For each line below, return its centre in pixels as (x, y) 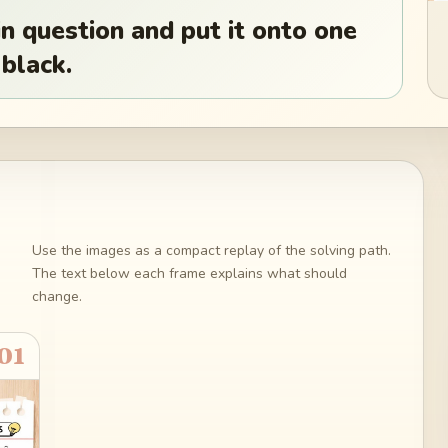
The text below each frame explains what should (189, 273)
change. (56, 296)
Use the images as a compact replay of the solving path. (211, 250)
